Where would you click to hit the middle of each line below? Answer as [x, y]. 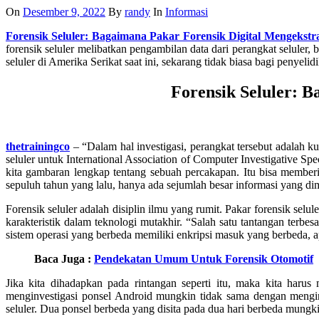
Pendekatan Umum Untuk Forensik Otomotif [204, 259]
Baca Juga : [64, 259]
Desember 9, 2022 [64, 12]
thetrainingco [38, 147]
